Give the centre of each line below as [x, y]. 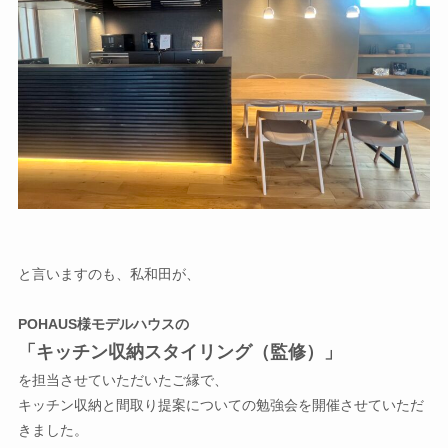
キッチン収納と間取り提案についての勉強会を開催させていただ [220, 405]
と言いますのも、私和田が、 [108, 274]
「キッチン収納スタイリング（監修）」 [179, 352]
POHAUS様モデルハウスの [103, 324]
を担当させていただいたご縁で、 [122, 380]
